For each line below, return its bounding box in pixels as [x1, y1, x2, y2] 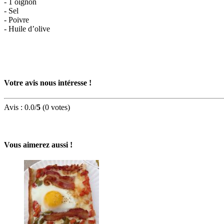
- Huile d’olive [4, 24, 50, 33]
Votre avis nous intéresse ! [4, 78, 91, 87]
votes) [49, 102, 70, 111]
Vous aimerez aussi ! [4, 140, 72, 149]
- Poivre [4, 15, 29, 24]
